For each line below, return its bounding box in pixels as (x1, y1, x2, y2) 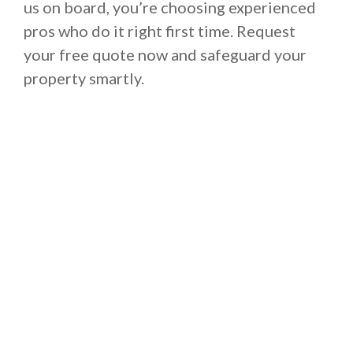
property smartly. (24, 68, 144, 87)
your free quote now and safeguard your (24, 44, 307, 64)
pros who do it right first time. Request (24, 20, 295, 40)
